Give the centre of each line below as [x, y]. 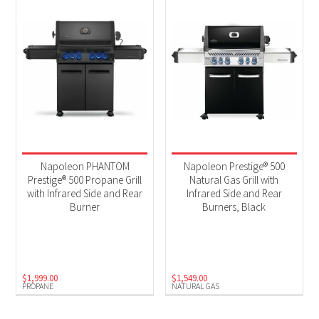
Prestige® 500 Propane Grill [85, 180]
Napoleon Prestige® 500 [234, 167]
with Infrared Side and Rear [85, 194]
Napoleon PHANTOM [85, 167]
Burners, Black [234, 207]
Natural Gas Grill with [234, 180]
